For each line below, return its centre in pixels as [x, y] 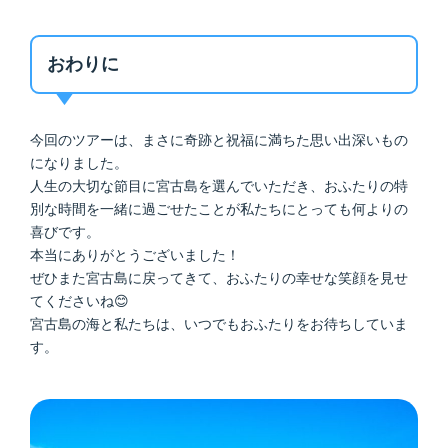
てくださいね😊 [79, 300]
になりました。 [79, 162]
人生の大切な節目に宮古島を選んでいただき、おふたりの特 [219, 185]
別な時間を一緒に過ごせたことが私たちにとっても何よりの [219, 208]
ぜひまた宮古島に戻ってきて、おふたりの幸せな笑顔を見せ [219, 277]
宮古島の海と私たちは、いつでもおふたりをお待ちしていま [219, 323]
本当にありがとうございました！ [135, 254]
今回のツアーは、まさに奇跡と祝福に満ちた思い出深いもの [219, 139]
